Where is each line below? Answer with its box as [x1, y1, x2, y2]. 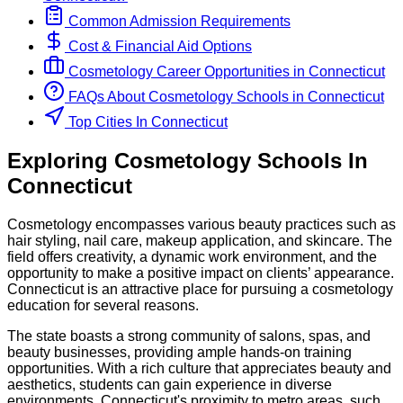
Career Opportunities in [157, 64, 309, 80]
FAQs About [65, 89, 145, 105]
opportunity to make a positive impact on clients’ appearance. [7, 264, 394, 281]
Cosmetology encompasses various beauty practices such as [7, 216, 396, 232]
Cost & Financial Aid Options [65, 39, 252, 55]
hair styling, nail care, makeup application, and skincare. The [7, 232, 392, 248]
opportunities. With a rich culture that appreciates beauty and [7, 360, 391, 376]
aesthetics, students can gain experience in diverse [7, 376, 332, 392]
